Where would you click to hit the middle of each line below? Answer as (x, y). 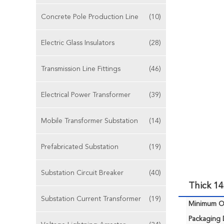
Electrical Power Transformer (86, 95)
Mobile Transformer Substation (89, 121)
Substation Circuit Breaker (82, 173)
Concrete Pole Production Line (90, 17)
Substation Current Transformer (91, 199)
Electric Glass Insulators (78, 43)
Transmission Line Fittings (81, 69)
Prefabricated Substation (80, 147)
